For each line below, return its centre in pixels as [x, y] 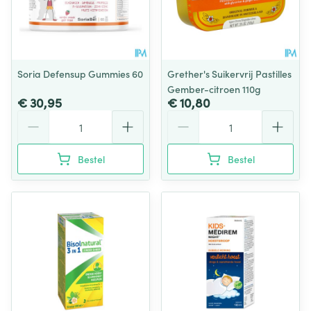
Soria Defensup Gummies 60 [80, 74]
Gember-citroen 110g [214, 89]
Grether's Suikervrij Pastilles [229, 74]
